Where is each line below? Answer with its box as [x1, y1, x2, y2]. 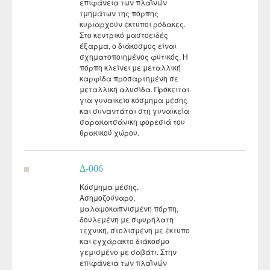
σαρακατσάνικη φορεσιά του [80, 116, 185, 127]
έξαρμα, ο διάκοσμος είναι [80, 40, 177, 51]
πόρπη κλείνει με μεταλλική [80, 61, 181, 72]
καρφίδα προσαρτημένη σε [80, 72, 178, 83]
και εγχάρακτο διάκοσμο [80, 235, 169, 246]
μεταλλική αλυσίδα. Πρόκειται [80, 83, 189, 94]
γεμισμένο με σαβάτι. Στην [80, 246, 177, 257]
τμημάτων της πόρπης [80, 7, 159, 18]
